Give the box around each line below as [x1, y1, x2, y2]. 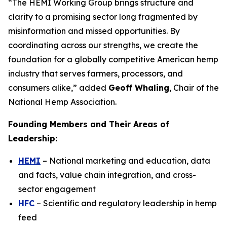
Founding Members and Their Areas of [8, 119, 169, 129]
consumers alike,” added [8, 83, 108, 93]
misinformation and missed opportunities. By [8, 26, 180, 36]
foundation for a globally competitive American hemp [8, 54, 218, 64]
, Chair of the [169, 83, 219, 93]
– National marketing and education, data [41, 156, 210, 166]
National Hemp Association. [8, 97, 117, 107]
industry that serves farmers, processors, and [8, 68, 183, 79]
